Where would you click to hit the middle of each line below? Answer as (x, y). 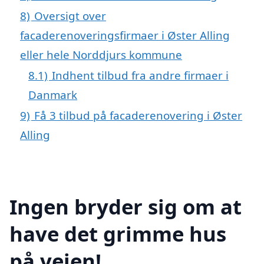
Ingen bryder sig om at (126, 206)
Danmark (53, 95)
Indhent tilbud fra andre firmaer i (140, 75)
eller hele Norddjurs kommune (101, 55)
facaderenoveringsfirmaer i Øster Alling (125, 35)
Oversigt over (70, 16)
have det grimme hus (118, 233)
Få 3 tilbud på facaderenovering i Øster (138, 115)
